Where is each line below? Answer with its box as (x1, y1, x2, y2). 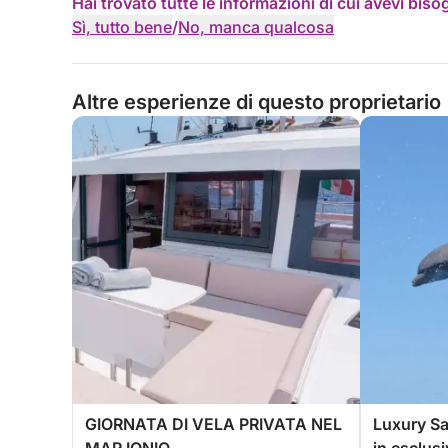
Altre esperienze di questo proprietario (72, 90, 441, 114)
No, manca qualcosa (178, 17, 334, 37)
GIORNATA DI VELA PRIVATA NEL (85, 414, 342, 434)
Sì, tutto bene (72, 17, 172, 37)
